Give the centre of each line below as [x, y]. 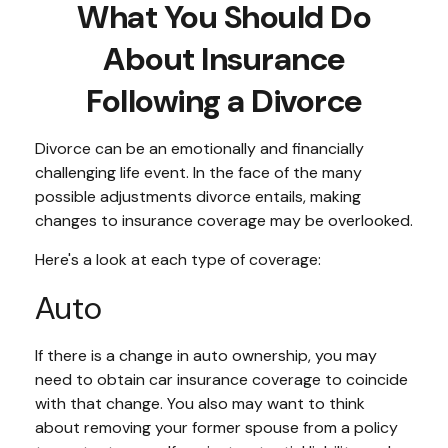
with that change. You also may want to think [200, 403]
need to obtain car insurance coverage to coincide [221, 379]
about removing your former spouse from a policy [216, 427]
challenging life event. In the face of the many [198, 172]
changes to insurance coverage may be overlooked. [224, 220]
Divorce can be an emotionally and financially [199, 148]
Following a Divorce [224, 101]
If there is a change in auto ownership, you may [206, 355]
